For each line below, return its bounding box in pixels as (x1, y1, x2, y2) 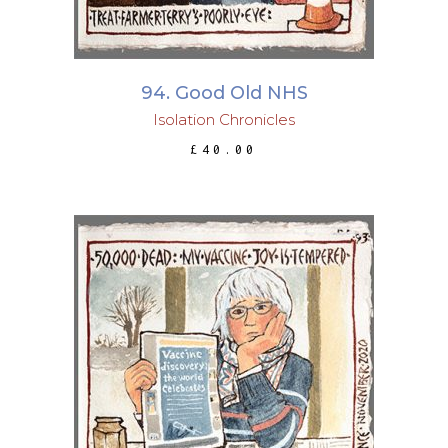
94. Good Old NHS (140, 82, 308, 104)
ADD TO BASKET (155, 358, 297, 371)
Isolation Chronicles (153, 110, 295, 129)
